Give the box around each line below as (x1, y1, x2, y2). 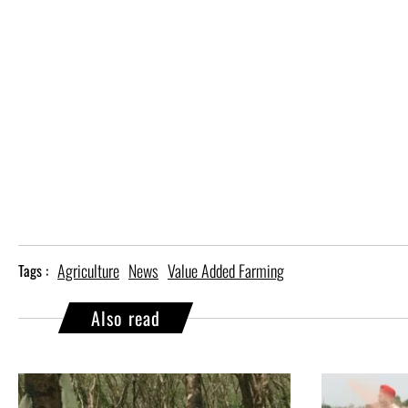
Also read (91, 304, 160, 332)
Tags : (18, 260, 48, 282)
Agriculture (57, 259, 119, 283)
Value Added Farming (168, 259, 284, 283)
